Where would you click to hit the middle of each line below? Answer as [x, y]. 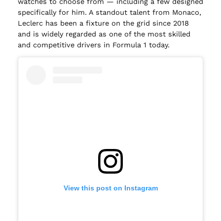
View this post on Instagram [110, 188]
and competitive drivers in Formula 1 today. [93, 45]
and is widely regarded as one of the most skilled [104, 34]
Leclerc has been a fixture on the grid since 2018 [103, 23]
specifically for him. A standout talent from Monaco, [109, 12]
